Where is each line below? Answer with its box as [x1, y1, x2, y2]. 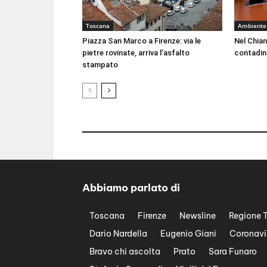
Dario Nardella [89, 228, 147, 239]
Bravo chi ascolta [89, 246, 160, 257]
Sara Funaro [209, 246, 257, 257]
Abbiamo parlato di [82, 181, 180, 194]
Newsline [179, 210, 216, 221]
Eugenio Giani [160, 228, 216, 239]
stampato [82, 60, 118, 69]
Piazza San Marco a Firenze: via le [82, 36, 201, 45]
